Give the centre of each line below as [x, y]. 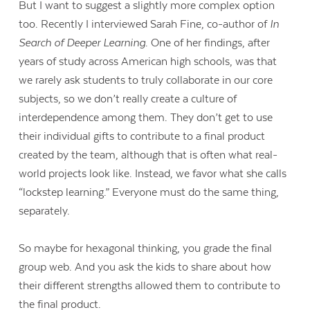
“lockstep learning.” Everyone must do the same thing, [149, 192]
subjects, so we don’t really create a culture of [128, 99]
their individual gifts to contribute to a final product [142, 136]
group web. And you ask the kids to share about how [145, 267]
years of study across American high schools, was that [148, 61]
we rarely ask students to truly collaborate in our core [146, 80]
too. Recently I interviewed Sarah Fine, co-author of [145, 24]
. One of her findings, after [208, 43]
